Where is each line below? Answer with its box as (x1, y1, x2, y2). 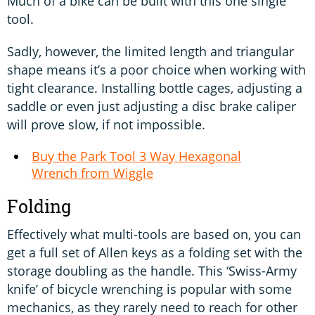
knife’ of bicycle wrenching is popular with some (7, 281, 292, 298)
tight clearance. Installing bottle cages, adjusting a (7, 79, 302, 97)
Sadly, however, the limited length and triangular (7, 43, 294, 60)
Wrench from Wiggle (32, 165, 153, 182)
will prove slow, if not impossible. (7, 116, 205, 134)
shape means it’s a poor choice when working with (7, 61, 306, 79)
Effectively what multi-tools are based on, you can (7, 226, 301, 243)
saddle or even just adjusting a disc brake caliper (7, 98, 296, 115)
